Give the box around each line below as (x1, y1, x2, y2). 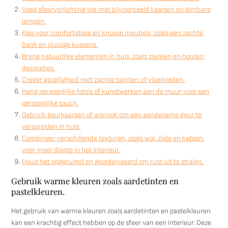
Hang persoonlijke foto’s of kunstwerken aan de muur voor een (22, 87, 210, 96)
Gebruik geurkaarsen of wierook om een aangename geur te (22, 110, 202, 119)
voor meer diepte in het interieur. (22, 146, 121, 154)
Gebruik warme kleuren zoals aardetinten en (11, 175, 179, 186)
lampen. (22, 17, 46, 25)
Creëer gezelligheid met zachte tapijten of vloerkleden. (22, 75, 185, 84)
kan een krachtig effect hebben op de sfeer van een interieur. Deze (11, 218, 212, 227)
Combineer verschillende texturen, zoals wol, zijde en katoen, (22, 134, 205, 142)
